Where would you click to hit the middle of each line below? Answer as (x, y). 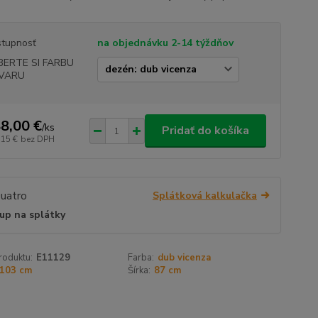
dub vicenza (185, 258)
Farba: (141, 258)
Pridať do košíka (205, 131)
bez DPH (37, 139)
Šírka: (139, 271)
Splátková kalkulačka (204, 196)
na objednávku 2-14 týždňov (165, 43)
